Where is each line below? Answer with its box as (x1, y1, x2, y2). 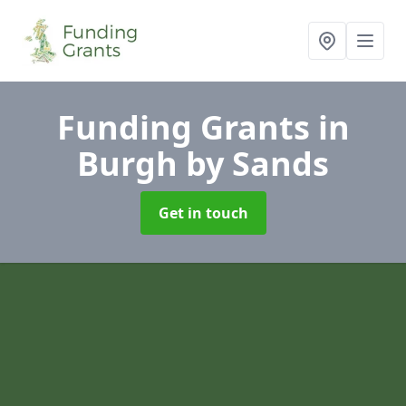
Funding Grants (56, 105, 318, 150)
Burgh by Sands (77, 141, 329, 186)
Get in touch (158, 203, 248, 223)
